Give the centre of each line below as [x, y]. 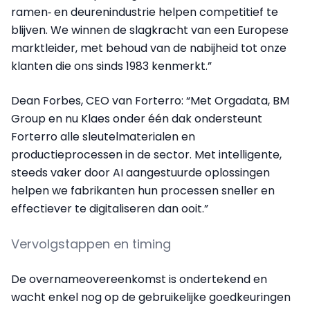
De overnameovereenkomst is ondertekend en [139, 280]
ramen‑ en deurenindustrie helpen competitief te [145, 12]
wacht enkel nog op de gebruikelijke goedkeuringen [151, 298]
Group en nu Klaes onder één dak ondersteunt [137, 119]
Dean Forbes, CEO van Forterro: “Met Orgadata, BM [150, 101]
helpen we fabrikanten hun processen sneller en [143, 191]
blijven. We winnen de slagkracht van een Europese [150, 30]
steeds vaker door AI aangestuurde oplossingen [140, 173]
